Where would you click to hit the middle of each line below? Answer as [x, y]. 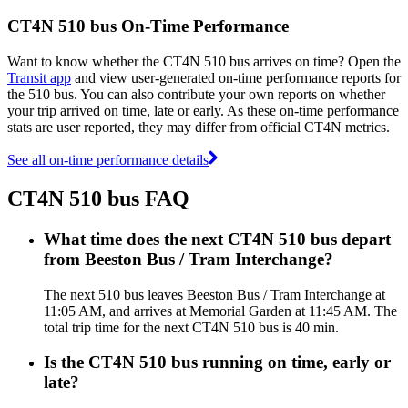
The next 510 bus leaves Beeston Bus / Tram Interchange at [214, 294]
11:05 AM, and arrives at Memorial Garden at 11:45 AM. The [220, 311]
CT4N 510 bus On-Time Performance [148, 26]
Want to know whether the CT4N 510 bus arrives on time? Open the [204, 61]
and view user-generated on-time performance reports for [236, 77]
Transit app [39, 77]
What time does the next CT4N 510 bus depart [217, 239]
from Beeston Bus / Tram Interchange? [189, 259]
